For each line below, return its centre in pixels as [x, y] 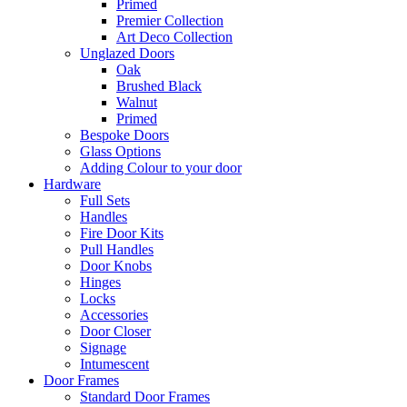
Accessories [114, 315]
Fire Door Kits [122, 233]
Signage [103, 347]
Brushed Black [159, 86]
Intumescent [114, 364]
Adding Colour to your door [161, 168]
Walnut [137, 102]
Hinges [100, 282]
